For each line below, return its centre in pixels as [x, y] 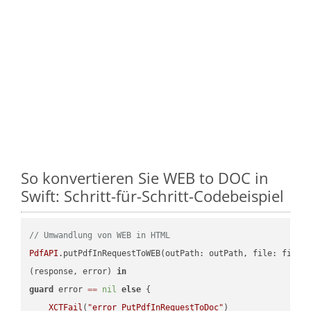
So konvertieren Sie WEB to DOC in [145, 177]
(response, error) [73, 271]
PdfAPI [44, 253]
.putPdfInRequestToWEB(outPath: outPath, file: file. [183, 253]
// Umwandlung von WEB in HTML [100, 235]
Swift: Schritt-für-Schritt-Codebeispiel [152, 195]
